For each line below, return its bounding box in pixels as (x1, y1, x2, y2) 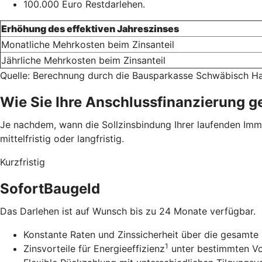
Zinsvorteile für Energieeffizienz (23, 243, 165, 255)
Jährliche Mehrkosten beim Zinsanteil (1, 54, 166, 67)
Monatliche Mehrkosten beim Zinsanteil (1, 39, 174, 51)
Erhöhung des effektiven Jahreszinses (1, 23, 179, 35)
